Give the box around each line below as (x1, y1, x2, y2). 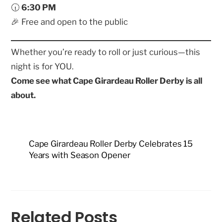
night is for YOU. (11, 61, 74, 71)
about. (11, 90, 36, 100)
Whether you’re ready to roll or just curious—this (11, 47, 201, 57)
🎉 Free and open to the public (11, 16, 128, 27)
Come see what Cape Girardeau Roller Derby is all (11, 76, 203, 86)
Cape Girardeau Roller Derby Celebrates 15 (28, 139, 193, 149)
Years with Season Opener (28, 150, 130, 161)
